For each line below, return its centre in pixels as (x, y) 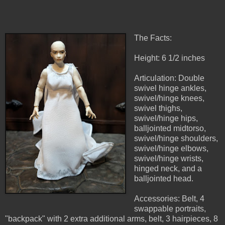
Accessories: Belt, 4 (169, 199)
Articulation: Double (169, 78)
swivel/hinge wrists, (168, 159)
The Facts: (153, 38)
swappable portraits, (170, 209)
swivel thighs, (158, 108)
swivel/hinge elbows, (171, 149)
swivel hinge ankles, (170, 88)
